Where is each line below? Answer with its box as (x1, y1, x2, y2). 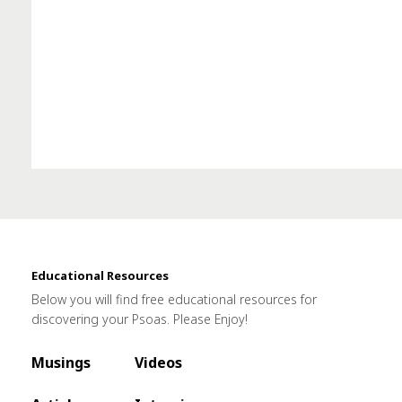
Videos (135, 353, 182, 372)
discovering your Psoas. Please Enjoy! (31, 310, 248, 328)
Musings (31, 353, 91, 372)
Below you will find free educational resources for (31, 291, 317, 308)
